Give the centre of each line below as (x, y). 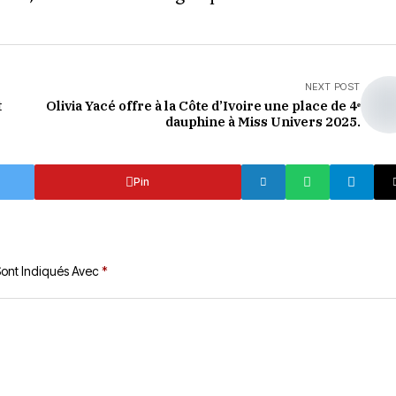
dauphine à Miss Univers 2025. (263, 122)
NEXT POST (332, 87)
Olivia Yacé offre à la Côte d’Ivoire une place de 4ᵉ (203, 106)
